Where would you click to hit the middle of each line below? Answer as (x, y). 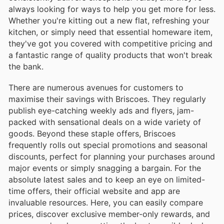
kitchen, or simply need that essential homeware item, (110, 32)
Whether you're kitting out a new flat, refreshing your (109, 20)
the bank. (26, 66)
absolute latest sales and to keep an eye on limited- (107, 179)
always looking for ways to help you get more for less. (112, 9)
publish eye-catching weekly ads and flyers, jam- (101, 110)
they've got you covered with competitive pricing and (110, 43)
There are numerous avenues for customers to (96, 87)
